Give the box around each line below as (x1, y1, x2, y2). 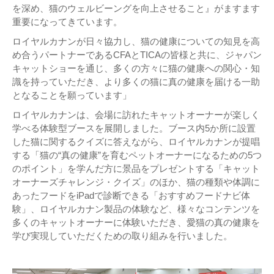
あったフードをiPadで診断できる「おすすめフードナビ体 (12, 190, 250, 201)
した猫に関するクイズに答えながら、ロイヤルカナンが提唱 (12, 136, 260, 147)
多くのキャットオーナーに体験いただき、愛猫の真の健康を (12, 217, 260, 228)
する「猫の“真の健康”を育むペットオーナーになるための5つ (12, 150, 262, 161)
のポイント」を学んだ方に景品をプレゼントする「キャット (12, 163, 260, 174)
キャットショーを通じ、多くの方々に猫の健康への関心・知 (12, 63, 260, 74)
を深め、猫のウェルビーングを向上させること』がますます (12, 3, 260, 14)
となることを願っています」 (12, 90, 131, 101)
